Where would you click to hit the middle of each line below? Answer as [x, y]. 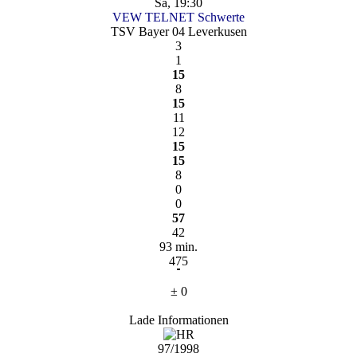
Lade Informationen [178, 320]
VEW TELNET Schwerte [178, 17]
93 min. [178, 246]
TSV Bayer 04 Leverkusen [178, 31]
